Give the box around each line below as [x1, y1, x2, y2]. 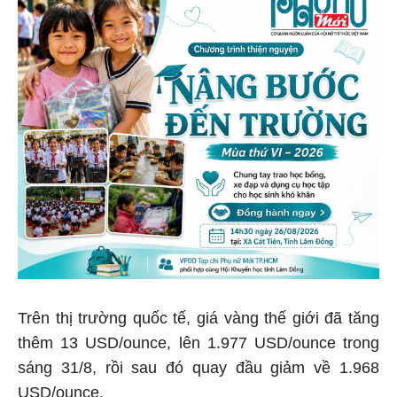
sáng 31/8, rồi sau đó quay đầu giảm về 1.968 [18, 358, 379, 377]
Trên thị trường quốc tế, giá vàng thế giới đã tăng [18, 308, 379, 327]
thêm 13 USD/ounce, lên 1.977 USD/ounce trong [18, 333, 379, 352]
